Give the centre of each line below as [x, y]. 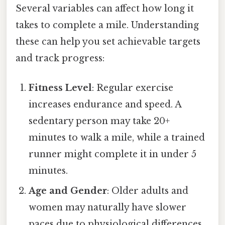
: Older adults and [148, 191]
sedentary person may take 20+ [99, 121]
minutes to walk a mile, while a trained [117, 138]
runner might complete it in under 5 [113, 154]
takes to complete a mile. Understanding [107, 25]
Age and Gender [68, 191]
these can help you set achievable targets [108, 42]
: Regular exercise [133, 88]
